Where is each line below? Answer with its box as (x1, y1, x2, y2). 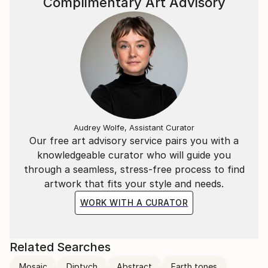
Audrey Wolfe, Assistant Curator (74, 123, 194, 132)
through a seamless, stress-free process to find (23, 163, 245, 175)
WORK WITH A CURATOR (80, 197, 188, 208)
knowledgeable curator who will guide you (37, 149, 231, 161)
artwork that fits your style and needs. (44, 178, 224, 190)
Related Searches (10, 240, 111, 254)
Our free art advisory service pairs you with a (29, 135, 239, 147)
